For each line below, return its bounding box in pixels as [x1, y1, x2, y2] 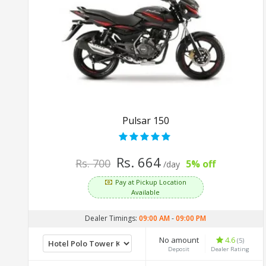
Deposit [168, 245, 190, 253]
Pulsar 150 [122, 113, 169, 127]
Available [131, 187, 160, 197]
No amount [159, 234, 199, 245]
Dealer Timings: [85, 213, 140, 223]
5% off [186, 157, 216, 170]
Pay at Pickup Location [115, 177, 186, 186]
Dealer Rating [211, 245, 250, 253]
